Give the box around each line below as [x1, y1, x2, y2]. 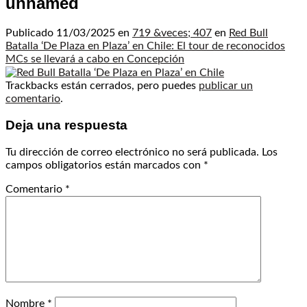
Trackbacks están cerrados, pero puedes [5, 79, 199, 91]
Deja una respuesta [5, 118, 127, 133]
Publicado [5, 27, 56, 39]
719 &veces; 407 [132, 27, 212, 39]
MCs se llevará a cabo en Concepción [5, 53, 184, 65]
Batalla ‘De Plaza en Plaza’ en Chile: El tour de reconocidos [5, 40, 285, 52]
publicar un [199, 79, 253, 91]
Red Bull [229, 27, 268, 39]
